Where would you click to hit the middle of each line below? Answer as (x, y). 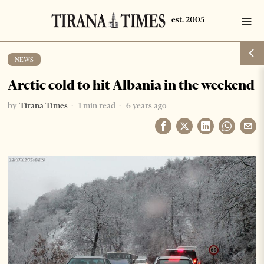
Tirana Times (44, 105)
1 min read (96, 105)
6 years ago (146, 105)
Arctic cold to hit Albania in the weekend (131, 85)
